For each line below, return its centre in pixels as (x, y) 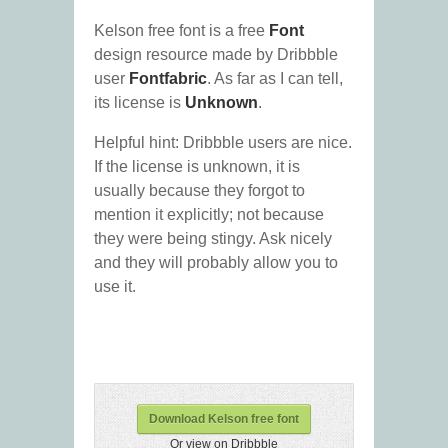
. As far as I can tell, (275, 79)
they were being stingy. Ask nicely (213, 239)
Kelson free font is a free (181, 31)
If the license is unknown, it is (197, 167)
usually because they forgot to (199, 191)
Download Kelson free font (224, 419)
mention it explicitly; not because (209, 215)
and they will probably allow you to (216, 263)
